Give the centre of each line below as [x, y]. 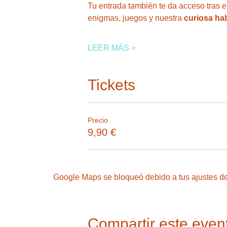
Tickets [111, 85]
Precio [98, 120]
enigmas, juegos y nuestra [135, 18]
